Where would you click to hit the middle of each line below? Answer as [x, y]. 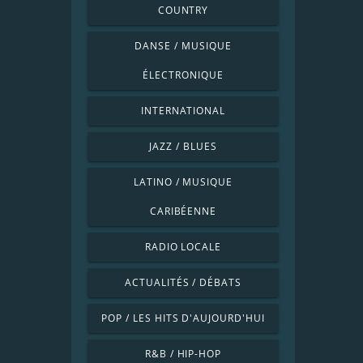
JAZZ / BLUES [183, 146]
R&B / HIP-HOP [183, 354]
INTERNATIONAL [183, 111]
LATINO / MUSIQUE [183, 182]
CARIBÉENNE [183, 211]
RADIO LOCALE [183, 247]
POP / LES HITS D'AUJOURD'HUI [183, 318]
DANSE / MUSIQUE [183, 46]
